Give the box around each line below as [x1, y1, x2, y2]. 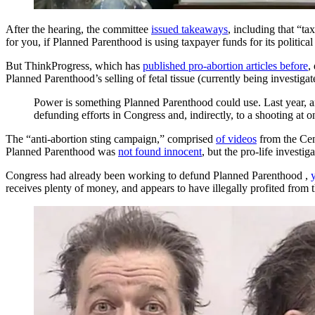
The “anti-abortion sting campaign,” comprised [6, 132, 216, 145]
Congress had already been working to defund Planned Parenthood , [6, 169, 311, 181]
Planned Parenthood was [6, 145, 118, 157]
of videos [216, 132, 257, 145]
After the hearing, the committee [6, 22, 151, 35]
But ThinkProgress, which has [6, 59, 143, 72]
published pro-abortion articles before [143, 59, 308, 72]
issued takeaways [151, 22, 228, 35]
